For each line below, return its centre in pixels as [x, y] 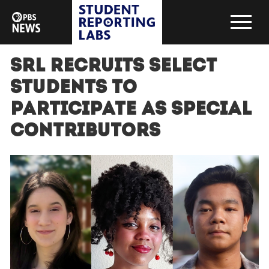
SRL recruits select [113, 67]
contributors [85, 132]
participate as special [131, 110]
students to [73, 89]
